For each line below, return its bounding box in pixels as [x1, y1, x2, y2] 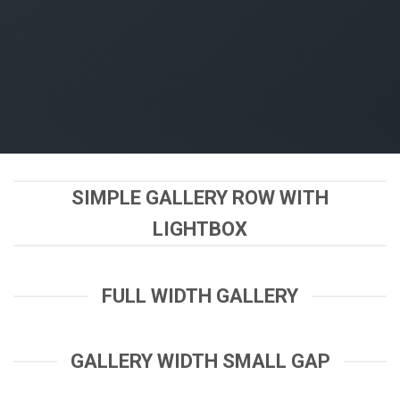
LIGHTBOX [153, 218, 247, 240]
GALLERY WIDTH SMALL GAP [70, 350, 330, 372]
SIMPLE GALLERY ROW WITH [71, 187, 329, 209]
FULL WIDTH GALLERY [102, 285, 298, 307]
